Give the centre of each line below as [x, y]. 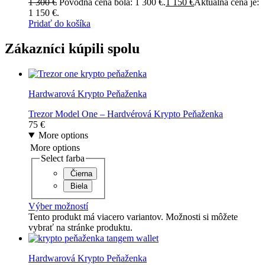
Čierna [81, 173]
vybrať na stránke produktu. [80, 227]
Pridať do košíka [59, 24]
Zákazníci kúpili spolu [72, 49]
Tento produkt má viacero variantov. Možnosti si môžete [133, 216]
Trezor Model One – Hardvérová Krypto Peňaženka [126, 114]
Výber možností [58, 206]
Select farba [63, 158]
